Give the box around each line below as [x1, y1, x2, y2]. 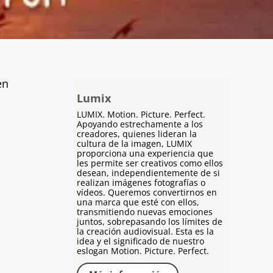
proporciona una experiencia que [76, 147, 213, 160]
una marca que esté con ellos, [76, 196, 199, 208]
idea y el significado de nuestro [76, 235, 204, 247]
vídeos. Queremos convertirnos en [76, 186, 217, 199]
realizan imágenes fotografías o [76, 177, 205, 189]
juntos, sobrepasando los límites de [76, 216, 222, 228]
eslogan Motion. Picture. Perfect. [76, 245, 209, 257]
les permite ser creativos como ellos [76, 157, 223, 169]
